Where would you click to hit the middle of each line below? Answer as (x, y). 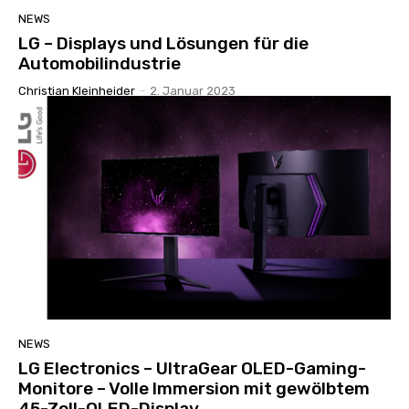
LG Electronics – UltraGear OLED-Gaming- (192, 368)
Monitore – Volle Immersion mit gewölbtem (194, 388)
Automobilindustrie (100, 63)
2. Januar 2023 (193, 90)
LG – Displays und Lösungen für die (163, 43)
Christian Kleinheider (77, 90)
